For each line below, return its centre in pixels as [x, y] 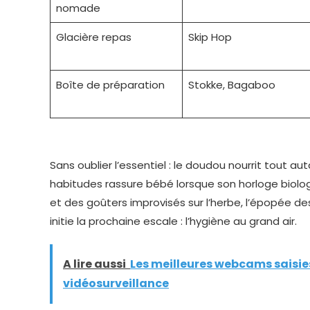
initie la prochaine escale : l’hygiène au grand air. [173, 221]
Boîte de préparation [110, 85]
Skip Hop [210, 37]
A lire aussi [94, 264]
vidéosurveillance [116, 284]
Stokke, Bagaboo [231, 85]
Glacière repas [93, 37]
